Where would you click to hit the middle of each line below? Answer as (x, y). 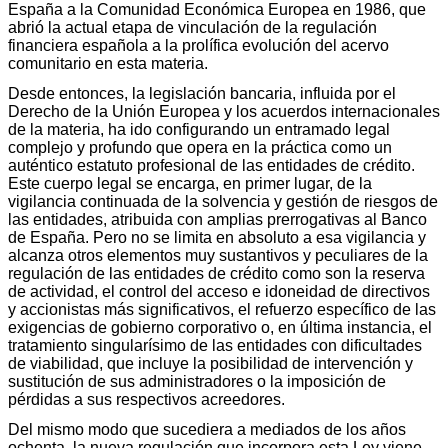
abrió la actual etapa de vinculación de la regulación (192, 27)
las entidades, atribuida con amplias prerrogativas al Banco (217, 219)
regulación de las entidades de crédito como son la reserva (216, 273)
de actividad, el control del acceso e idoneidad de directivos (219, 291)
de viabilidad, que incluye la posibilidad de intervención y (210, 363)
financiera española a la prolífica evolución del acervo (198, 45)
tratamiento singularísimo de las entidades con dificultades (215, 345)
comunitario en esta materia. (108, 63)
